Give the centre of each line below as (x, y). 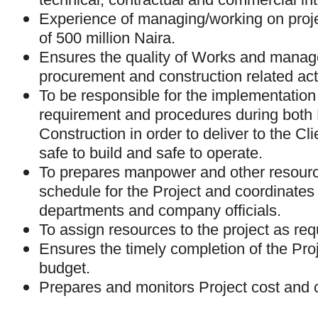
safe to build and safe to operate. (151, 153)
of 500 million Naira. (107, 38)
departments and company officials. (160, 210)
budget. (65, 268)
